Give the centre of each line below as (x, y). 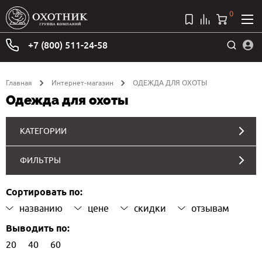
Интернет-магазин (82, 82)
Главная (19, 82)
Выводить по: (38, 229)
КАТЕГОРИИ (43, 131)
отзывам (210, 208)
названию (41, 208)
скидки (150, 208)
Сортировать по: (44, 192)
